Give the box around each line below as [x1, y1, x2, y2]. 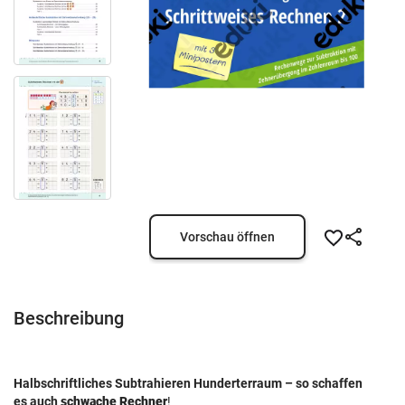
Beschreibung [14, 307, 124, 329]
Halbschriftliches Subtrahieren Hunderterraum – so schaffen [14, 376, 363, 391]
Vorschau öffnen [179, 230, 275, 244]
